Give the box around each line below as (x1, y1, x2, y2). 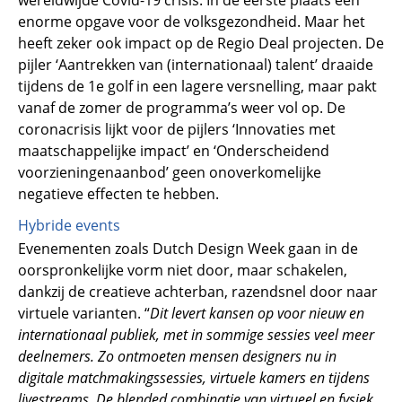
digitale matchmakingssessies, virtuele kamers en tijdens (18, 367, 370, 388)
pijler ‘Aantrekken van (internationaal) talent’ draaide (18, 55, 373, 75)
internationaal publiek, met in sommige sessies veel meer (18, 324, 374, 345)
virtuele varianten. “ (18, 302, 150, 323)
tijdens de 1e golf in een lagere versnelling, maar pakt (18, 76, 377, 97)
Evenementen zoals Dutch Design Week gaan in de (18, 238, 358, 258)
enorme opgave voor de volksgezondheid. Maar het (18, 12, 365, 32)
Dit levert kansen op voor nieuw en (150, 302, 364, 323)
